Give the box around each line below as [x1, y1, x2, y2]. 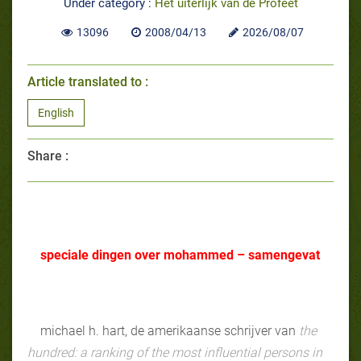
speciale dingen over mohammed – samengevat [40, 247, 320, 263]
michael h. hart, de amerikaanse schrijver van [40, 322, 299, 338]
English [38, 106, 74, 119]
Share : [27, 147, 68, 164]
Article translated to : [27, 73, 148, 89]
